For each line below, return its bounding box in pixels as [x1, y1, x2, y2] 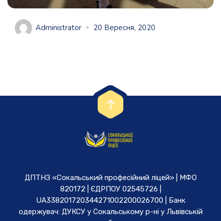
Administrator [36, 23, 81, 33]
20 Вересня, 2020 [93, 23, 155, 33]
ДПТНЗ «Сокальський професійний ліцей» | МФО [24, 173, 197, 183]
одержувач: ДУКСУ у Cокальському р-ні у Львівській [18, 207, 203, 217]
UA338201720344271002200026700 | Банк [36, 196, 185, 205]
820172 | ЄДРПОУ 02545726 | [60, 184, 161, 194]
